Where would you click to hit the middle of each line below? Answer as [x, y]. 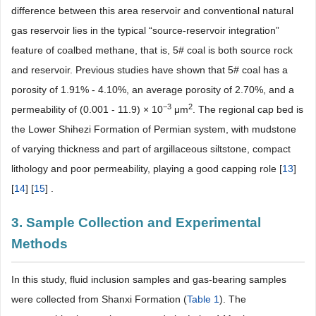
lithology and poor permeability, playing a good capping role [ [147, 168]
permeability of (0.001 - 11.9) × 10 [87, 109]
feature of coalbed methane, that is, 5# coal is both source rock [152, 50]
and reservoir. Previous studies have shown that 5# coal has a [150, 69]
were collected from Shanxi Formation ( [99, 299]
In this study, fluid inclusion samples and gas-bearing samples [149, 279]
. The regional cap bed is [248, 109]
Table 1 [203, 299]
